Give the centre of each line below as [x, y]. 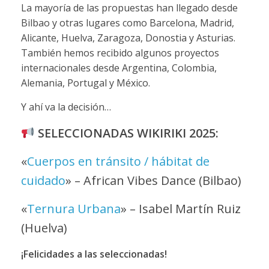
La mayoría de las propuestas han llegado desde [129, 8]
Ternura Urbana [74, 209]
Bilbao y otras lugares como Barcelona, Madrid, [127, 23]
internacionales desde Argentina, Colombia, [119, 68]
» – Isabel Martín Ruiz [180, 209]
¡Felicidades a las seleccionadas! [95, 254]
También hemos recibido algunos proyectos [120, 53]
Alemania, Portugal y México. [85, 83]
